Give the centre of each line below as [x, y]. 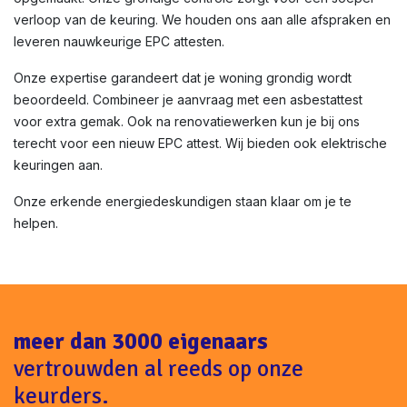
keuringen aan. [58, 165]
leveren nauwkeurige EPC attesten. [119, 41]
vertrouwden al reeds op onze [159, 368]
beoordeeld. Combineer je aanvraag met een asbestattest [188, 99]
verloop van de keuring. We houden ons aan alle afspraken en [202, 20]
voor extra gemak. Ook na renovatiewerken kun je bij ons [187, 121]
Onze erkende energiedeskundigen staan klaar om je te [183, 201]
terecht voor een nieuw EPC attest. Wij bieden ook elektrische [200, 143]
